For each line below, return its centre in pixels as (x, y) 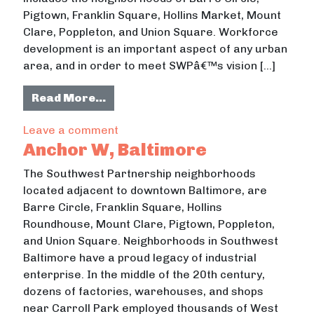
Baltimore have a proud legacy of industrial (140, 257)
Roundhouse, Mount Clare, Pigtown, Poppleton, (149, 224)
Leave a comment (71, 130)
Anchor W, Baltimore (115, 149)
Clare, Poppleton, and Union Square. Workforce (151, 32)
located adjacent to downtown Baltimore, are (145, 190)
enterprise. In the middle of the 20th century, (144, 274)
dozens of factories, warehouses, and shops (144, 291)
